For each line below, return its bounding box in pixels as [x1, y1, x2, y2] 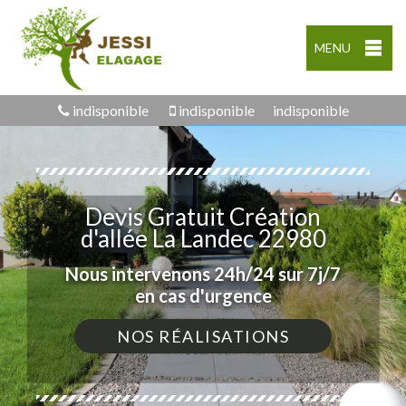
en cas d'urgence [134, 284, 272, 306]
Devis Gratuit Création [85, 201, 321, 231]
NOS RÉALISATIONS [117, 325, 289, 346]
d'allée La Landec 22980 [80, 223, 326, 253]
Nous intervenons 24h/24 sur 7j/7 [65, 262, 341, 285]
